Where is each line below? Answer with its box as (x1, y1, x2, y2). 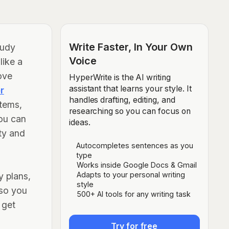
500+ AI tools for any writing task (77, 189, 191, 198)
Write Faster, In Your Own (68, 41, 193, 53)
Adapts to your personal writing (76, 170, 185, 179)
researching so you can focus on (68, 106, 191, 116)
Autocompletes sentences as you (76, 141, 194, 150)
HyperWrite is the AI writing (68, 72, 171, 82)
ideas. (68, 117, 90, 127)
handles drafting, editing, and (68, 95, 175, 105)
